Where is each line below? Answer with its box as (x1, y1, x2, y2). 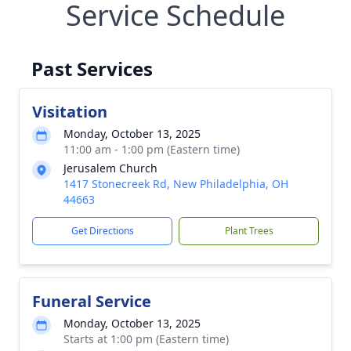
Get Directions (71, 224, 134, 237)
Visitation (32, 101, 107, 122)
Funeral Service (32, 291, 151, 312)
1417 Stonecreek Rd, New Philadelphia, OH (63, 176, 288, 191)
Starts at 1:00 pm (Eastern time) (63, 331, 229, 346)
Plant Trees (224, 224, 273, 237)
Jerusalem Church (63, 161, 157, 175)
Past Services (31, 56, 153, 81)
